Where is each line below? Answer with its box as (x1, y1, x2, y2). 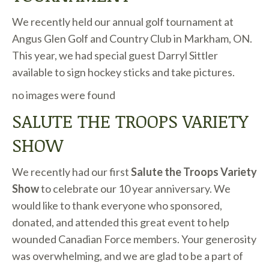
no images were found (12, 88, 115, 101)
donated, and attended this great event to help (12, 216, 229, 229)
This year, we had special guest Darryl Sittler (12, 49, 218, 62)
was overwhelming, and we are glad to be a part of (12, 249, 243, 262)
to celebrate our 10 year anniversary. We (41, 182, 231, 195)
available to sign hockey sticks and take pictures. (12, 65, 235, 79)
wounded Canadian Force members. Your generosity (12, 232, 256, 246)
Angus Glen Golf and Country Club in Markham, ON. (12, 32, 252, 45)
